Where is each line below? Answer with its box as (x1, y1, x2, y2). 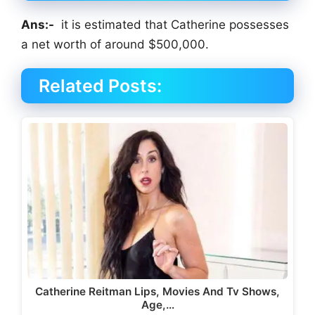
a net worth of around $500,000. (21, 37, 209, 51)
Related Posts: (39, 75, 162, 96)
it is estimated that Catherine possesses (54, 17, 289, 32)
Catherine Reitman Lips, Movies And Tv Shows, (35, 284, 280, 298)
